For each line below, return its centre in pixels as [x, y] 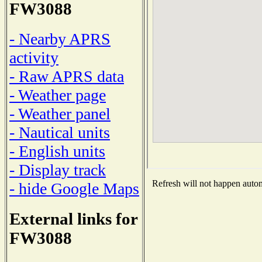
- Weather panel [60, 113]
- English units [57, 151]
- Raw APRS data [67, 76]
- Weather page [58, 95]
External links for [73, 218]
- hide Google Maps [74, 188]
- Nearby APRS [60, 39]
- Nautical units [60, 132]
